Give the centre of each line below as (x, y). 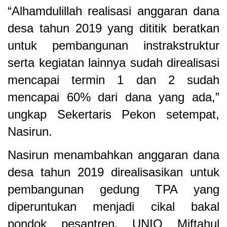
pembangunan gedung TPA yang (113, 190)
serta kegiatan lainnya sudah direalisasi (113, 62)
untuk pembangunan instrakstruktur (113, 45)
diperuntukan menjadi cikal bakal (113, 207)
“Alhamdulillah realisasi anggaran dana (113, 11)
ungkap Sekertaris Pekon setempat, (113, 114)
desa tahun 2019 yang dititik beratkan (113, 28)
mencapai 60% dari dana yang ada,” (113, 97)
